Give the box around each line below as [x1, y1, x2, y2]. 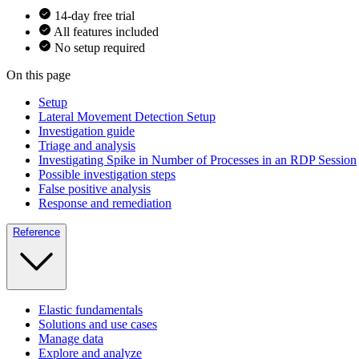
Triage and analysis [38, 139, 135, 153]
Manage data [38, 332, 103, 346]
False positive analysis [38, 182, 151, 196]
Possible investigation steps [38, 167, 175, 182]
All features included [54, 25, 159, 39]
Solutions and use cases [38, 317, 157, 332]
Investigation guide [38, 124, 135, 139]
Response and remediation [38, 196, 171, 211]
